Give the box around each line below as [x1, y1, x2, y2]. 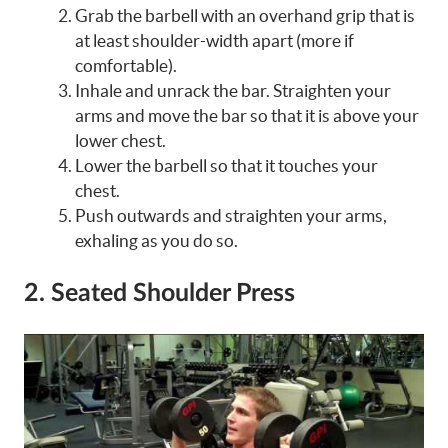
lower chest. [75, 131, 166, 151]
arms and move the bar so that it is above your [75, 106, 419, 126]
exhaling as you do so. [75, 231, 238, 251]
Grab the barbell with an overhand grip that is [75, 6, 415, 26]
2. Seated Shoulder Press [24, 280, 295, 306]
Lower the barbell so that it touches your [75, 156, 378, 176]
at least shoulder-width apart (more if [75, 31, 354, 51]
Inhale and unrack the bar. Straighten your [75, 81, 391, 101]
